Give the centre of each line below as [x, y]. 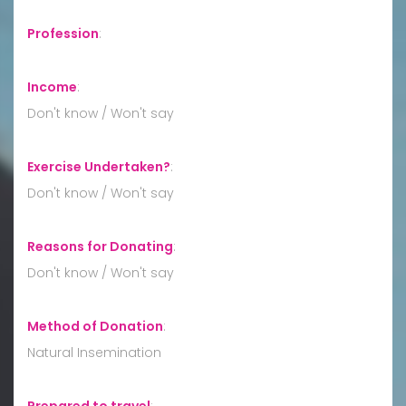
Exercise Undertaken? [99, 166]
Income [52, 87]
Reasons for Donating [100, 246]
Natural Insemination [94, 352]
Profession [63, 33]
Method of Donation [95, 326]
